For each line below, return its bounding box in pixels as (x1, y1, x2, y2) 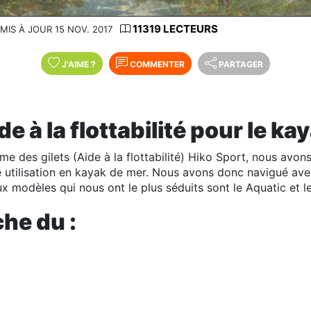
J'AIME (62, 59, 91, 70)
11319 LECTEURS (131, 22, 218, 36)
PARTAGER (219, 59, 263, 70)
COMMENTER (128, 59, 185, 70)
